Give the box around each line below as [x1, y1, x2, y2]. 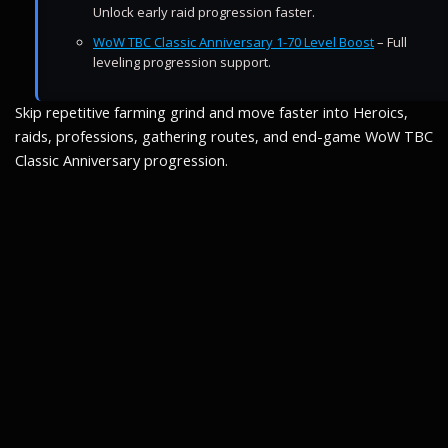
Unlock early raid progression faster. [93, 3, 315, 21]
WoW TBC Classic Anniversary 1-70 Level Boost [93, 33, 374, 51]
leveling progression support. [93, 53, 271, 71]
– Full [374, 33, 407, 51]
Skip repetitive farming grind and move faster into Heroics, [15, 103, 408, 122]
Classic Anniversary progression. [15, 151, 228, 170]
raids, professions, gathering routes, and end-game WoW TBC [15, 127, 433, 146]
